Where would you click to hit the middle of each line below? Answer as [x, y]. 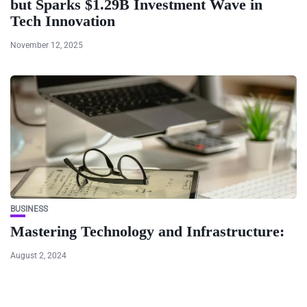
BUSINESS [29, 209]
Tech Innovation [63, 21]
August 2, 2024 [38, 255]
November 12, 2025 [47, 45]
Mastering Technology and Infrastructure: [147, 231]
